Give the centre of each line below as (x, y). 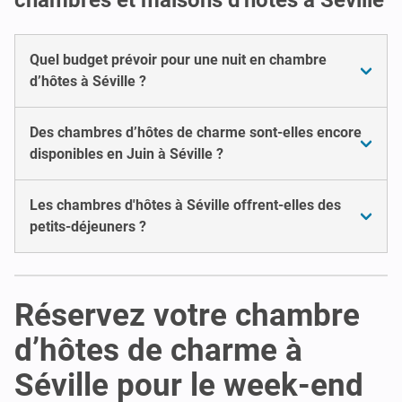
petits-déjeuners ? (88, 226)
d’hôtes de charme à (158, 350)
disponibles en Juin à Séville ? (127, 153)
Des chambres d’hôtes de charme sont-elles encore (196, 132)
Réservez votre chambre (187, 315)
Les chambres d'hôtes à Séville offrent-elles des (185, 205)
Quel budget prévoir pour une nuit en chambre (178, 59)
